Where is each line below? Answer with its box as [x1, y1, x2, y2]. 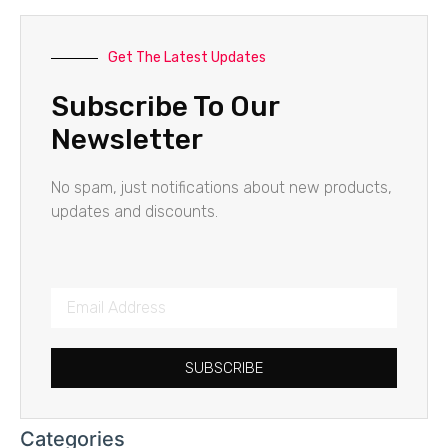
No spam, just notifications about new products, [51, 178, 392, 197]
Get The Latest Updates [108, 49, 266, 66]
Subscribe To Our [51, 90, 279, 123]
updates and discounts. [51, 202, 218, 221]
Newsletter [51, 123, 203, 156]
